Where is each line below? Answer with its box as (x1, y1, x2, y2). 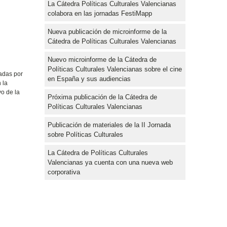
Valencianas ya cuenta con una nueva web (48, 158, 173, 166)
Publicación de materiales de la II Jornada (48, 121, 171, 129)
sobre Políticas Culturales (48, 130, 123, 138)
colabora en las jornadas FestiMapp (48, 9, 152, 17)
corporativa (48, 168, 80, 176)
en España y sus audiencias (48, 74, 131, 83)
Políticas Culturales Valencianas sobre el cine (48, 65, 182, 73)
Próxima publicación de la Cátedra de (48, 93, 157, 101)
